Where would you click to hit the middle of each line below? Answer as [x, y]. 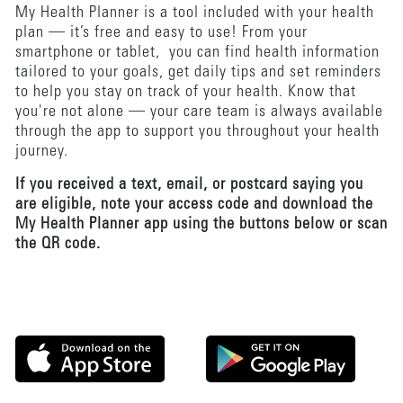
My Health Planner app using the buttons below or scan [201, 225]
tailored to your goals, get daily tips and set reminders [198, 73]
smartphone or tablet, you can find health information [197, 53]
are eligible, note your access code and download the [194, 205]
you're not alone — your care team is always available [199, 112]
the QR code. [58, 245]
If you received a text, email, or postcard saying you [189, 185]
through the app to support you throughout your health [197, 132]
